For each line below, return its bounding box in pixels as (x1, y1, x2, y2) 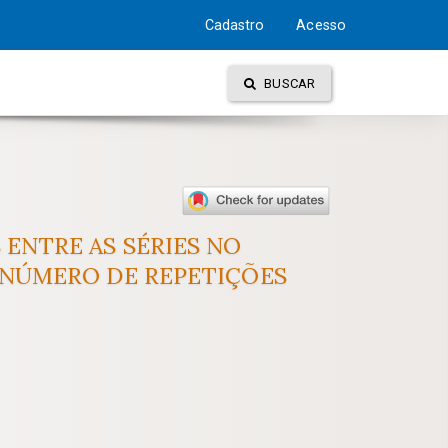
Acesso (296, 17, 346, 33)
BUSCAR (261, 76, 315, 91)
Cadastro (204, 17, 265, 33)
